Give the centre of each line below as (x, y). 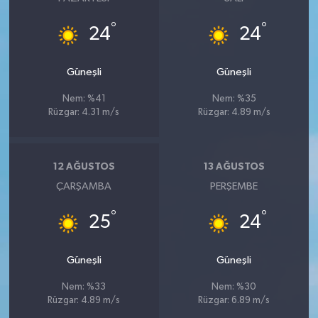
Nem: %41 (84, 99)
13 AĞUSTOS (234, 167)
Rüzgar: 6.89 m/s (234, 300)
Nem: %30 (234, 287)
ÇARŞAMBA (84, 186)
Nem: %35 (234, 99)
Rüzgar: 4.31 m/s (84, 112)
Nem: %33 (84, 287)
